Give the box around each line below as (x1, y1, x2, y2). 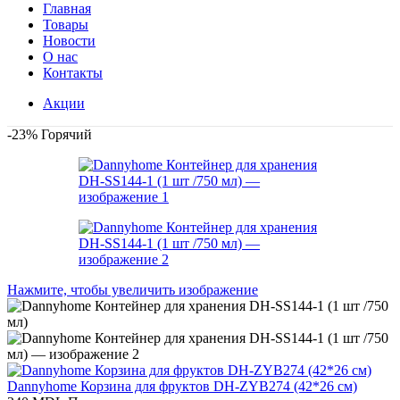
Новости (43, 33, 96, 48)
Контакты (43, 65, 103, 80)
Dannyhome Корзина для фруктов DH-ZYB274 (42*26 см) (7, 379, 357, 394)
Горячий (41, 127, 92, 142)
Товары (43, 17, 88, 32)
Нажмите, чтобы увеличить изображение (7, 282, 258, 297)
